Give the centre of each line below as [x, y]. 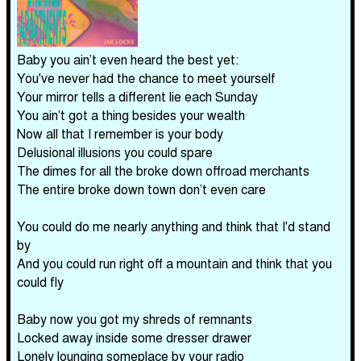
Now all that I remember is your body [120, 133]
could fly [40, 282]
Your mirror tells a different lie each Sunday [137, 96]
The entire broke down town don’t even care [141, 189]
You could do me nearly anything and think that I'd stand [174, 226]
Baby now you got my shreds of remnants [135, 319]
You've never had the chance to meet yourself [146, 78]
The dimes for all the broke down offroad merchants [163, 170]
